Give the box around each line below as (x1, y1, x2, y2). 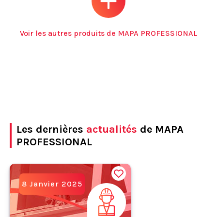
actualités (86, 123, 137, 136)
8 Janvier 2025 (22, 179, 82, 188)
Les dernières (16, 123, 86, 136)
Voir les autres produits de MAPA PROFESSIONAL (20, 28, 197, 38)
